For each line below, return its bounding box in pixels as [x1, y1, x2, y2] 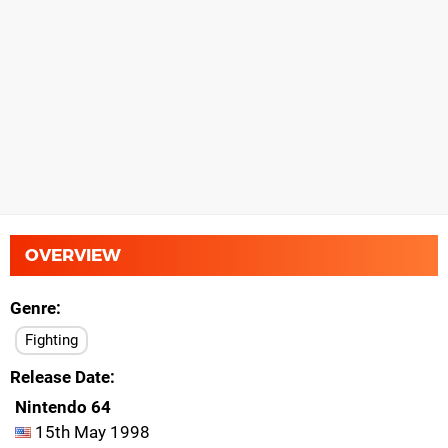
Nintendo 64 [15, 397, 111, 417]
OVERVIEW [25, 245, 121, 265]
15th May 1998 [31, 422, 150, 442]
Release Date [10, 367, 110, 387]
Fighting [25, 331, 78, 349]
